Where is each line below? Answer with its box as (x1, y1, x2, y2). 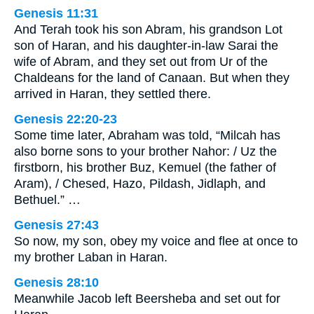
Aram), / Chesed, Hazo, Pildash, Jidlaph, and (14, 176, 266, 191)
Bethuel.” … (14, 192, 81, 207)
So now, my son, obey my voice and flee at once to (14, 233, 298, 248)
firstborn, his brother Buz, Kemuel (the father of (14, 160, 276, 175)
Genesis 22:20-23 (14, 111, 117, 126)
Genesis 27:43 (14, 217, 99, 232)
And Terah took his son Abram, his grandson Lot (14, 22, 282, 36)
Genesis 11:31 (14, 6, 98, 20)
